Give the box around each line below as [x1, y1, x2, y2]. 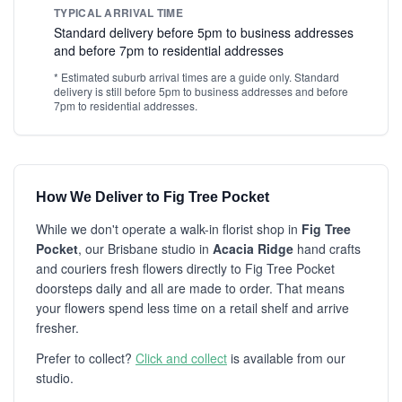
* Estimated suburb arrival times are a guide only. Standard [54, 69, 339, 84]
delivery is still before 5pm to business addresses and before [54, 83, 348, 99]
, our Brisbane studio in [78, 240, 213, 258]
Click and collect [135, 349, 227, 367]
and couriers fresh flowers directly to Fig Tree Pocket [36, 259, 335, 277]
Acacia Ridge [213, 240, 293, 258]
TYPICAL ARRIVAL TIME [54, 4, 183, 21]
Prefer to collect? [36, 349, 135, 367]
